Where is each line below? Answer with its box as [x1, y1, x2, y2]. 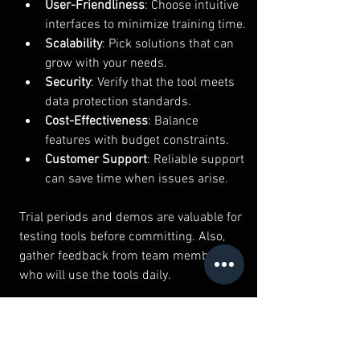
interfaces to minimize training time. [45, 17, 246, 34]
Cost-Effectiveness [45, 113, 148, 130]
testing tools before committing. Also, [19, 229, 228, 246]
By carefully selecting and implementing [19, 306, 244, 323]
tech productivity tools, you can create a [19, 325, 240, 342]
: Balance [148, 113, 202, 130]
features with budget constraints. [45, 133, 229, 149]
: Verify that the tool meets [91, 75, 238, 92]
